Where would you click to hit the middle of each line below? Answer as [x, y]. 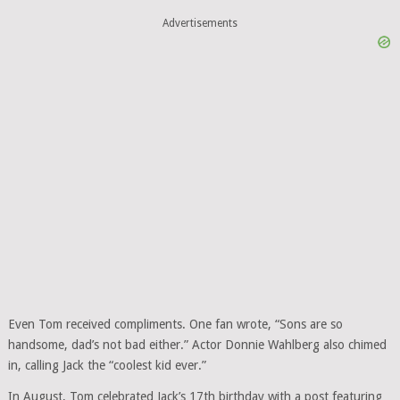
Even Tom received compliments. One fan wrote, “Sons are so [175, 324]
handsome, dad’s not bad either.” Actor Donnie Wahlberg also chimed [197, 344]
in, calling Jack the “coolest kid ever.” [107, 365]
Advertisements [200, 24]
